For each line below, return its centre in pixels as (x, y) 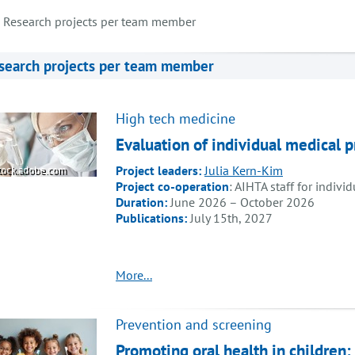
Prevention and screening (194, 325)
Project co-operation (172, 187)
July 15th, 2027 (231, 218)
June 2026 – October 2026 (242, 202)
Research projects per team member (99, 21)
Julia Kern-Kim (244, 171)
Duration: (143, 202)
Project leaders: (158, 171)
